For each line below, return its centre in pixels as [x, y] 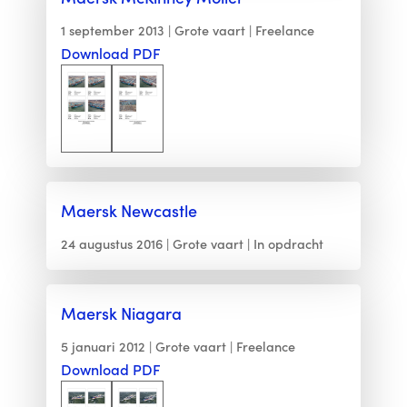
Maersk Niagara [121, 313]
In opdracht [288, 243]
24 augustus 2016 [111, 243]
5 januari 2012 [103, 346]
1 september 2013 [112, 30]
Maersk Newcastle [129, 210]
